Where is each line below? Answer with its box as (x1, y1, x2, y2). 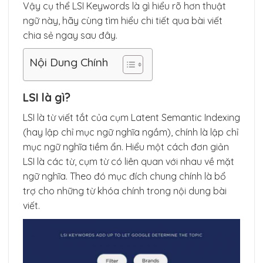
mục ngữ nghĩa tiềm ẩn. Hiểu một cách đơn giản (23, 140, 229, 153)
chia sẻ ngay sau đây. (23, 29, 117, 41)
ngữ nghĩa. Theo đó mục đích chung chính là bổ (23, 170, 226, 182)
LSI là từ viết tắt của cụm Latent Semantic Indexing (23, 111, 240, 123)
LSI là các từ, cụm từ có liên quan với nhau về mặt (23, 155, 234, 167)
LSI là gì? (23, 90, 70, 105)
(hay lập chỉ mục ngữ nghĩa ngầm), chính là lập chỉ (23, 126, 238, 138)
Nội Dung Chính (29, 55, 108, 70)
